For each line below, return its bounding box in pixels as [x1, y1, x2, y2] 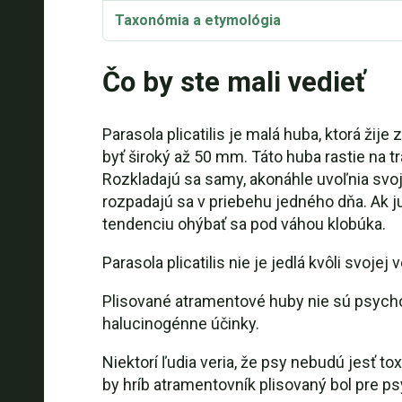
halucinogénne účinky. [101, 314, 259, 333]
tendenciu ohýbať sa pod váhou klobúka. [101, 214, 386, 233]
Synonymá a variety [114, 52, 247, 69]
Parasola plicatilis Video [114, 92, 277, 109]
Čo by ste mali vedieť [101, 66, 365, 99]
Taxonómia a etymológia [114, 12, 281, 29]
